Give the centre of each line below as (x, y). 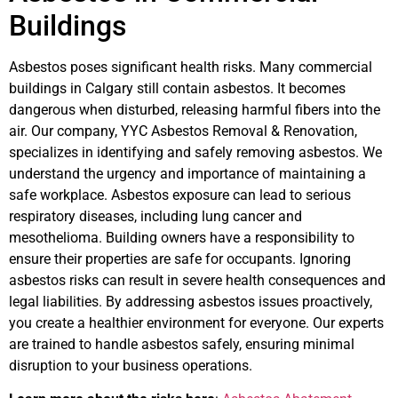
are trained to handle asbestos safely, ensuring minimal (182, 344)
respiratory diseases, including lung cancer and (155, 216)
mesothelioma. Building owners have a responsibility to (182, 237)
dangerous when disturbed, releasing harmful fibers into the (195, 109)
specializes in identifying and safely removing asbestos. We (195, 152)
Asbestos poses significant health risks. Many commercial (191, 67)
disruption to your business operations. (131, 365)
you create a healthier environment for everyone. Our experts (196, 322)
